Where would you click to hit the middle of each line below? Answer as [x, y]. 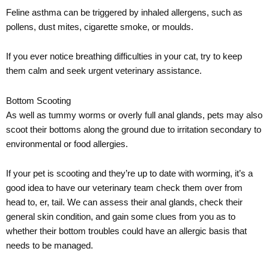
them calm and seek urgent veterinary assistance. [104, 72]
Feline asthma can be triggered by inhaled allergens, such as [124, 13]
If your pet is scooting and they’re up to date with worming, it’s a [129, 174]
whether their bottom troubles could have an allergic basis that [126, 232]
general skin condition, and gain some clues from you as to [121, 218]
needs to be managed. [50, 246]
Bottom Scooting [38, 101]
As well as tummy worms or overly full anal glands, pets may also [134, 116]
